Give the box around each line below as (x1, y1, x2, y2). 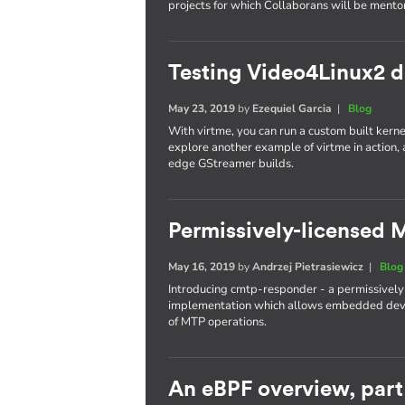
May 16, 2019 (168, 259, 236, 274)
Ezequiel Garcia (252, 101, 333, 116)
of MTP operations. (168, 314, 268, 330)
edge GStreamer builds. (168, 155, 295, 172)
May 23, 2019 (168, 101, 236, 116)
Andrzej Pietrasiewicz (252, 259, 364, 274)
